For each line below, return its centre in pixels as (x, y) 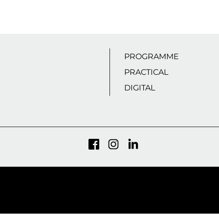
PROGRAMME (152, 56)
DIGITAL (140, 88)
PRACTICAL (146, 72)
